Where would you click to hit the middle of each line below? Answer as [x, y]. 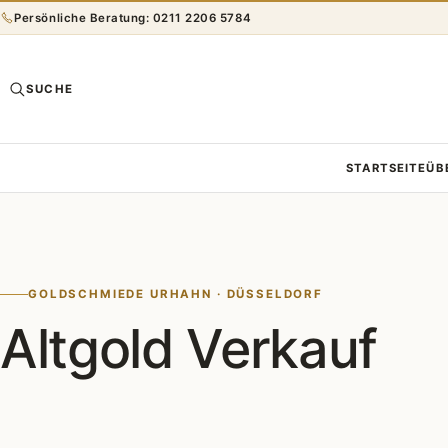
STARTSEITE [386, 167]
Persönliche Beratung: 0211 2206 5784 [133, 17]
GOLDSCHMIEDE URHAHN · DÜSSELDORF [175, 294]
